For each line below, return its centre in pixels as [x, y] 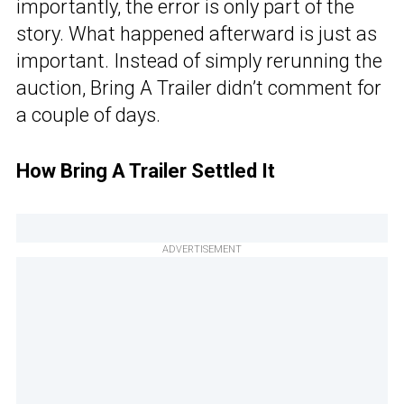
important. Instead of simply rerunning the [199, 61]
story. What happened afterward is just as [197, 34]
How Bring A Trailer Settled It [146, 171]
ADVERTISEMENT [202, 250]
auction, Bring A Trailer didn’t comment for [199, 88]
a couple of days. [88, 115]
